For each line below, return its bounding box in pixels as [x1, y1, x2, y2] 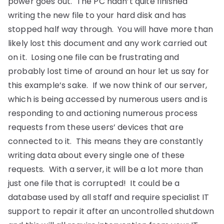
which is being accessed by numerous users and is [8, 93, 207, 105]
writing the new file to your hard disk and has [8, 9, 186, 21]
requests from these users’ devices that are [8, 121, 183, 133]
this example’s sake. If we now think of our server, [8, 79, 207, 91]
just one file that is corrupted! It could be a [8, 177, 180, 189]
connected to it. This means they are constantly [8, 135, 203, 147]
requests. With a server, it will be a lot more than [8, 163, 203, 175]
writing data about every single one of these [8, 149, 185, 161]
